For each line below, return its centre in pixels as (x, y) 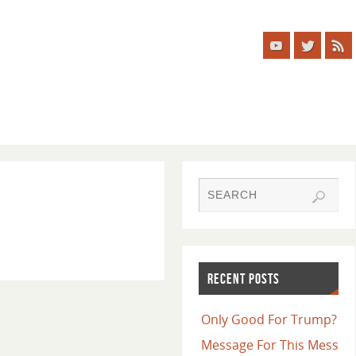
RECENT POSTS (243, 279)
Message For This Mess (269, 345)
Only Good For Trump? (269, 320)
